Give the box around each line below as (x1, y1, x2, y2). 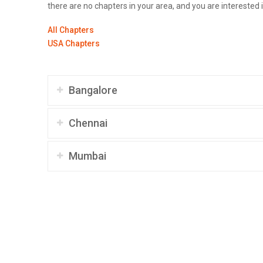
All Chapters (47, 25, 94, 35)
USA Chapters (47, 39, 100, 49)
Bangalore (68, 83, 117, 96)
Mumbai (68, 149, 106, 162)
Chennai (68, 116, 107, 129)
